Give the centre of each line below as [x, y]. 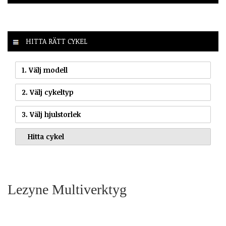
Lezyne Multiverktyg [67, 189]
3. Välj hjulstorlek [51, 114]
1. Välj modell [45, 70]
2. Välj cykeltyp [47, 92]
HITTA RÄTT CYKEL [55, 41]
